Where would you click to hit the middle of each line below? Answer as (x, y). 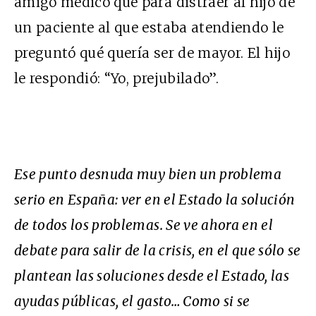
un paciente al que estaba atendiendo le (149, 28)
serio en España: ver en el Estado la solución (155, 200)
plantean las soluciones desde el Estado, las (152, 276)
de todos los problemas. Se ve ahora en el (144, 225)
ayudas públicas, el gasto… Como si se (132, 302)
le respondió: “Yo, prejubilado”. (116, 79)
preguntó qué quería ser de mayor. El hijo (152, 53)
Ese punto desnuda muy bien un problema (148, 175)
